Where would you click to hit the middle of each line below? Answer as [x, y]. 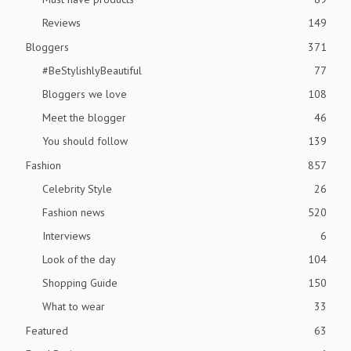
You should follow [85, 141]
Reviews [62, 22]
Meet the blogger [84, 117]
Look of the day [79, 259]
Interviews [67, 235]
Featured [47, 330]
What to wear [74, 306]
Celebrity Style [77, 188]
